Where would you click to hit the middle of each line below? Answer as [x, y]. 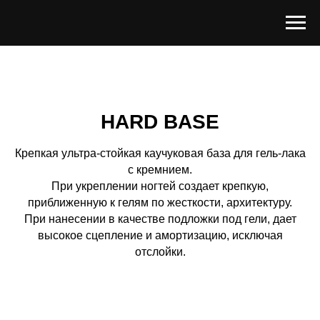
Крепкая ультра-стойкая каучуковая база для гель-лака [160, 153]
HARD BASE [160, 122]
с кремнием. [160, 170]
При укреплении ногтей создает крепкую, [160, 186]
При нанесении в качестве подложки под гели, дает [160, 219]
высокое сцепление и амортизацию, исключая [160, 235]
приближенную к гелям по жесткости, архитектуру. [160, 202]
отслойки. [160, 252]
